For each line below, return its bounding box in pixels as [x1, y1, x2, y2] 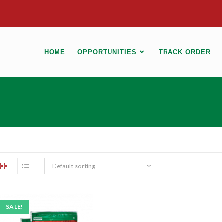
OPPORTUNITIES [77, 48, 137, 55]
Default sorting [52, 162, 95, 170]
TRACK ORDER [159, 48, 211, 55]
